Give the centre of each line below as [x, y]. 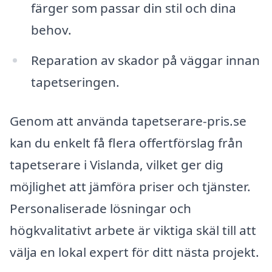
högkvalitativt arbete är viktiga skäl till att [133, 230]
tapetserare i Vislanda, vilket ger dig [117, 164]
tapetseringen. [75, 82]
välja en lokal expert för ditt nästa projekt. [134, 252]
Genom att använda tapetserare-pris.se [128, 121]
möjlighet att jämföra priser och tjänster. [130, 186]
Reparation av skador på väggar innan [145, 60]
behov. [51, 30]
